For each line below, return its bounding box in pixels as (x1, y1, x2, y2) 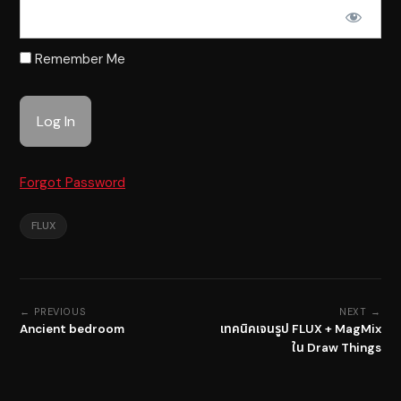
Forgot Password (20, 173, 125, 192)
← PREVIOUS (20, 304, 87, 318)
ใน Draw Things (292, 339, 381, 355)
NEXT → (338, 304, 381, 318)
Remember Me (31, 50, 125, 68)
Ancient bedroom (20, 320, 124, 337)
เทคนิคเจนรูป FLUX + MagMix (220, 320, 381, 337)
